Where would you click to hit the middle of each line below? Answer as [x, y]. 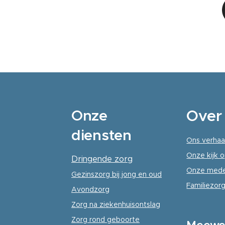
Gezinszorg [92, 174]
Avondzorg [90, 189]
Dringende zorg [102, 158]
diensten [101, 135]
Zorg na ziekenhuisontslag [116, 204]
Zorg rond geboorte [105, 219]
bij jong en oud [137, 174]
